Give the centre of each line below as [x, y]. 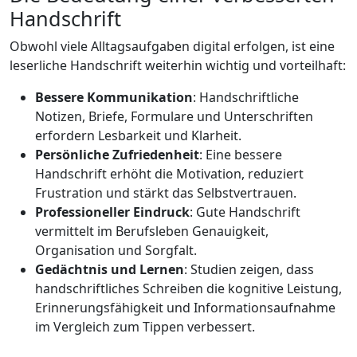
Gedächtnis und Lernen [110, 269]
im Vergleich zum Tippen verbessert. [145, 326]
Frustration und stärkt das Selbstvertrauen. [166, 192]
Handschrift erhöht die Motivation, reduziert [169, 173]
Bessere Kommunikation [114, 97]
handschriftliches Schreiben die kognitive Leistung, [188, 288]
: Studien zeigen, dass [249, 269]
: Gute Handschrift [245, 212]
